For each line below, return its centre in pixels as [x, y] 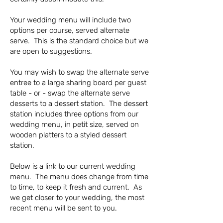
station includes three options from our [74, 114]
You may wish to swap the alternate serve [79, 72]
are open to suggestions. [51, 52]
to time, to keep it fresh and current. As [76, 187]
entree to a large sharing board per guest [78, 83]
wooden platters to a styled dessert [68, 135]
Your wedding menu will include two [70, 20]
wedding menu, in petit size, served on [74, 125]
